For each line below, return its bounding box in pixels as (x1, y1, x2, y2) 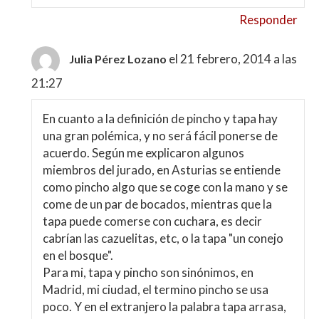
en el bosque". (43, 247, 114, 263)
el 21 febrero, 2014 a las (169, 51, 298, 67)
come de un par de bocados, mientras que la (43, 196, 273, 211)
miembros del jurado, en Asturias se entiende (43, 162, 281, 177)
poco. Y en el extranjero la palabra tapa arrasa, (43, 298, 287, 314)
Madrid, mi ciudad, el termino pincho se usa (43, 281, 269, 297)
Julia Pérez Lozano (69, 52, 167, 66)
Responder (239, 11, 298, 27)
